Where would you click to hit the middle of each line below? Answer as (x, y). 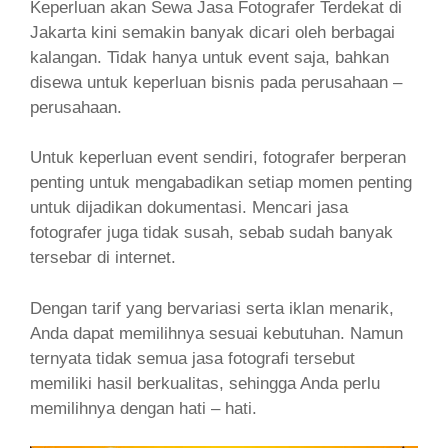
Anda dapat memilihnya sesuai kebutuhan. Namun (216, 333)
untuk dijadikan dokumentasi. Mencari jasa (189, 207)
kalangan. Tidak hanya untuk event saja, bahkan (209, 57)
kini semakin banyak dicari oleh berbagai (243, 32)
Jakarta (58, 32)
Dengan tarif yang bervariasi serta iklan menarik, (212, 308)
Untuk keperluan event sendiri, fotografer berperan (218, 157)
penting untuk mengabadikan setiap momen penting (221, 182)
